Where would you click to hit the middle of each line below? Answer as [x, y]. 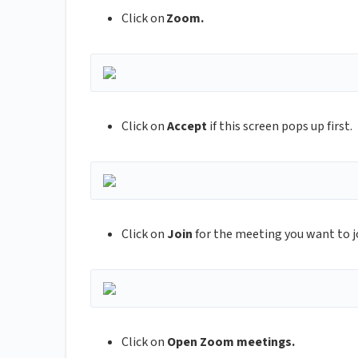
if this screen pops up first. [280, 127]
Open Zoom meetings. [231, 342]
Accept [187, 127]
